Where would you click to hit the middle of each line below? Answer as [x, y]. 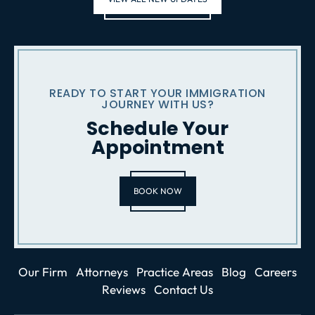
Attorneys [102, 271]
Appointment [157, 147]
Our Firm [43, 271]
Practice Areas [175, 271]
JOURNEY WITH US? [157, 104]
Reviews [124, 289]
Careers [276, 271]
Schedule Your [157, 128]
